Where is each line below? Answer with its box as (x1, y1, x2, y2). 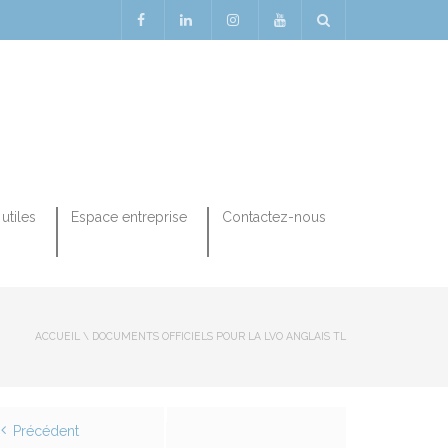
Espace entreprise (71, 209, 187, 225)
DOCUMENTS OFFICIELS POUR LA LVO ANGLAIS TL (92, 330, 346, 342)
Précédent (13, 423, 79, 439)
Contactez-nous (222, 209, 326, 225)
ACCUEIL (35, 330, 80, 342)
